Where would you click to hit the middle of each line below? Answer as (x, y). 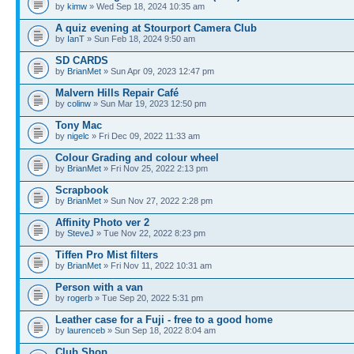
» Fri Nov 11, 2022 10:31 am (156, 265)
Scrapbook (82, 190)
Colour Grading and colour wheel (137, 158)
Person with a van (99, 287)
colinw (79, 104)
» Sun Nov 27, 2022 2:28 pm (157, 201)
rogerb (80, 298)
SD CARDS (82, 60)
